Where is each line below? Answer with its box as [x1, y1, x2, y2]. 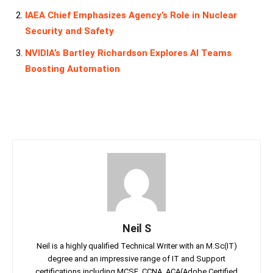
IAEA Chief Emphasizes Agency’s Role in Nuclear [25, 9, 237, 21]
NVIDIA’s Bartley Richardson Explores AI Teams [25, 47, 232, 58]
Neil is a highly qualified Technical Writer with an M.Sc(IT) [36, 241, 237, 250]
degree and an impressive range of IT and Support [48, 253, 225, 263]
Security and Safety [25, 25, 114, 37]
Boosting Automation [25, 63, 120, 74]
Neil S [122, 221, 151, 235]
